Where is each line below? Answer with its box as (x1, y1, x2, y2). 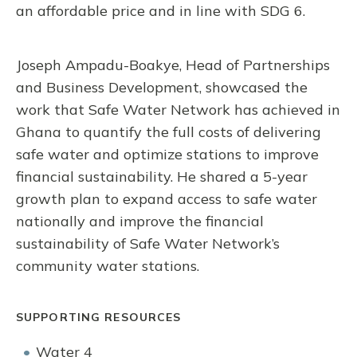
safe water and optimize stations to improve (16, 144, 319, 163)
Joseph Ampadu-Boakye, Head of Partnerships (16, 55, 330, 74)
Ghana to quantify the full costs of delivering (16, 122, 321, 141)
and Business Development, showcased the (16, 77, 308, 96)
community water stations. (16, 256, 199, 275)
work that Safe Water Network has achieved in (16, 100, 340, 119)
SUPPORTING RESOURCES (16, 309, 182, 324)
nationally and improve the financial (16, 211, 264, 230)
